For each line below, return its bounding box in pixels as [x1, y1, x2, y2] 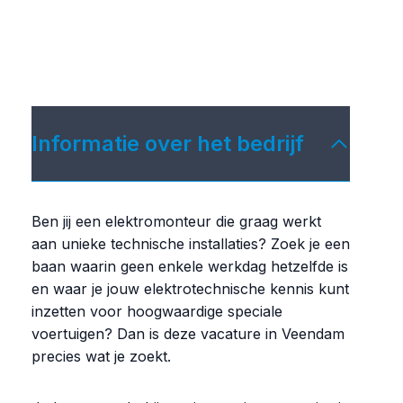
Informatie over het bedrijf [31, 130, 304, 157]
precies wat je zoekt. [31, 347, 171, 366]
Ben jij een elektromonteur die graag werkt [31, 212, 321, 231]
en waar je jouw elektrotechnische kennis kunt [31, 280, 349, 299]
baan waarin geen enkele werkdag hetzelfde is [31, 257, 348, 276]
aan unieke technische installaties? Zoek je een [31, 235, 350, 254]
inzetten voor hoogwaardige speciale [31, 302, 282, 321]
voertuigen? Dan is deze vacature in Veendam [31, 325, 345, 344]
